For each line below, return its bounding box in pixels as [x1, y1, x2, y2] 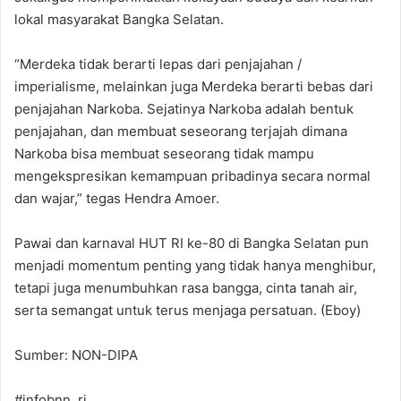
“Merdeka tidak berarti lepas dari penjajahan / [14, 55, 302, 73]
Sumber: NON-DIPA [14, 346, 138, 364]
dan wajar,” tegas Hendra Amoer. [14, 190, 219, 208]
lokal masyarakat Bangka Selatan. [14, 11, 224, 29]
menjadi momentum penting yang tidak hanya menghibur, [14, 257, 376, 275]
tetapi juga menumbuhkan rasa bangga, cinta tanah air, [14, 279, 357, 297]
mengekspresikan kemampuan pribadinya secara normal [14, 167, 371, 185]
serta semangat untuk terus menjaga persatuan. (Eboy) [14, 302, 361, 320]
